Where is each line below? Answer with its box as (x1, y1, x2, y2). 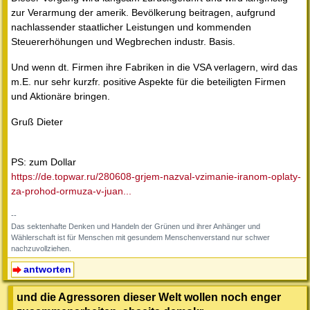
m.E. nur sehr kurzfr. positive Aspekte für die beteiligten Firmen (11, 76, 286, 88)
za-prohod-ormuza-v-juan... (11, 185, 131, 197)
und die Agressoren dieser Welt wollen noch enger (17, 291, 281, 304)
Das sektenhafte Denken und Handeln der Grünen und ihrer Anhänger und (11, 222, 260, 231)
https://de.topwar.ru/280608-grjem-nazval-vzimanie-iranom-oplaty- (11, 171, 301, 183)
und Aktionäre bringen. (11, 91, 110, 102)
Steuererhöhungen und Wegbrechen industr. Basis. (11, 36, 235, 48)
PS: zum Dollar (11, 156, 76, 168)
